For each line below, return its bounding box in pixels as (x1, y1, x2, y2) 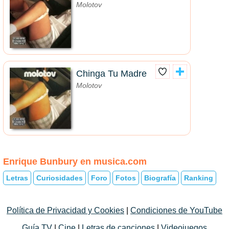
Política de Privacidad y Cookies (7, 205, 124, 215)
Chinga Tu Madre (76, 68, 147, 79)
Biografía (144, 173, 176, 182)
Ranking (184, 173, 213, 182)
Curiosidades (36, 173, 83, 182)
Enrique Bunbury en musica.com (3, 156, 147, 167)
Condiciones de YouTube (130, 205, 222, 215)
